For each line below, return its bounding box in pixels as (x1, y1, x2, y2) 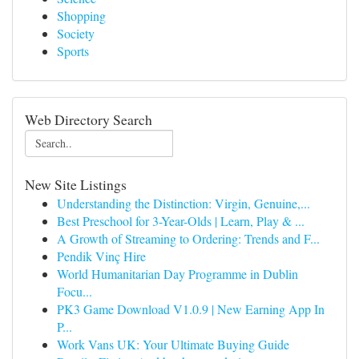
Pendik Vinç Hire (57, 248, 146, 264)
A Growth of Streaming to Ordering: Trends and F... (57, 230, 320, 247)
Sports (57, 42, 89, 59)
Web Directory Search (25, 110, 152, 129)
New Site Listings (25, 175, 127, 194)
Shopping (57, 7, 106, 24)
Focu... (57, 283, 92, 300)
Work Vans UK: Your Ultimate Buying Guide (57, 336, 289, 353)
